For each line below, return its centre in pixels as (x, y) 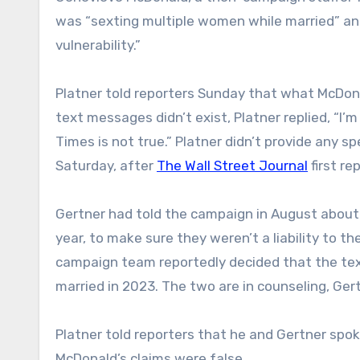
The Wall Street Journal (232, 165)
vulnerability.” (98, 45)
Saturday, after (106, 165)
